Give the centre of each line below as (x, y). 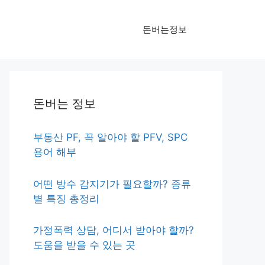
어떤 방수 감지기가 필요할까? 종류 (112, 184)
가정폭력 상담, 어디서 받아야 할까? (114, 230)
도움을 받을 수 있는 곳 (84, 245)
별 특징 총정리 (66, 198)
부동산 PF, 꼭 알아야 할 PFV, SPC (110, 137)
